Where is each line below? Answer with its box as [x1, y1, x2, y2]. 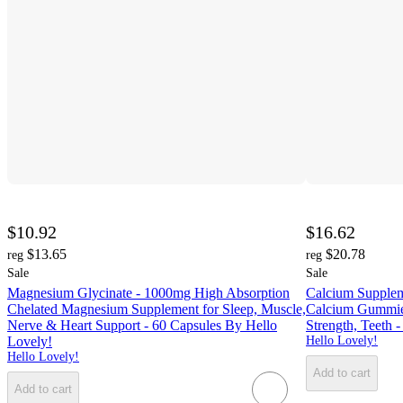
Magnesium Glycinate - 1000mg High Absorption [7, 284, 290, 300]
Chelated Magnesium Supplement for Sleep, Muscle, [7, 300, 306, 317]
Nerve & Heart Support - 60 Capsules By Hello [7, 317, 277, 333]
